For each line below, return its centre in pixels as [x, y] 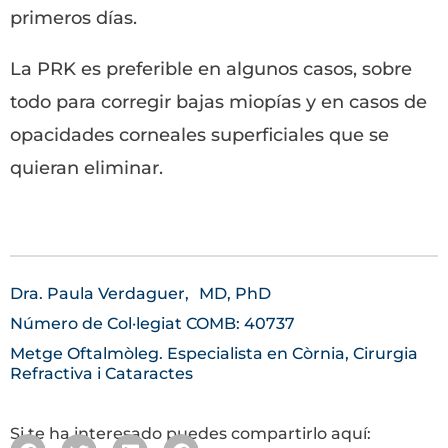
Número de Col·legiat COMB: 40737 [152, 323]
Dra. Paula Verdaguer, [99, 293]
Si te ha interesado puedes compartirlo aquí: [190, 433]
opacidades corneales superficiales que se [199, 135]
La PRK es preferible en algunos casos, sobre [211, 69]
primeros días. [73, 18]
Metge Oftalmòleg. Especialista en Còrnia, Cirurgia [214, 353]
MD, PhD [235, 293]
